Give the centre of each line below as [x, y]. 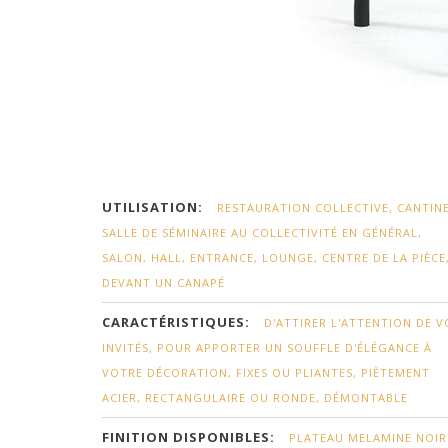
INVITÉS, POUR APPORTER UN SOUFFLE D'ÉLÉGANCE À [267, 347]
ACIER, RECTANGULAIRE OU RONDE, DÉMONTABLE [255, 397]
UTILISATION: [152, 207]
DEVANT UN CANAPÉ [163, 282]
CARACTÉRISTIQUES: [176, 322]
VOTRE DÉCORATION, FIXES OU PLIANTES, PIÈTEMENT [266, 372]
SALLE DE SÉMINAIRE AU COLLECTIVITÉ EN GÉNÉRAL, [262, 232]
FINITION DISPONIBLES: [188, 437]
